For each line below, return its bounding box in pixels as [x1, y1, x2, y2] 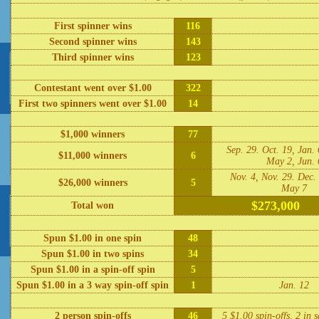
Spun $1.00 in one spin [43, 233, 142, 244]
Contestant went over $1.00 [33, 83, 152, 93]
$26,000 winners [58, 177, 127, 188]
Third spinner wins [51, 52, 134, 63]
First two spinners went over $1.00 [19, 98, 167, 109]
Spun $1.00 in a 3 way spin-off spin [16, 280, 169, 291]
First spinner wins [53, 21, 132, 31]
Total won [71, 200, 114, 211]
